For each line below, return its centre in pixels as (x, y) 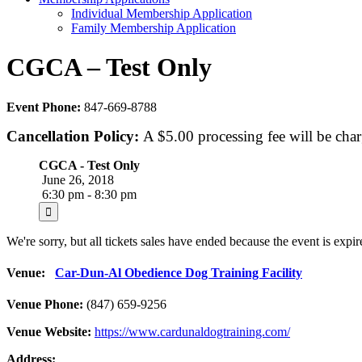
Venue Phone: (45, 305)
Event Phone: (45, 107)
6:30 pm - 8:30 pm (88, 194)
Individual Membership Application (162, 13)
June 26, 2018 (76, 179)
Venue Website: (49, 332)
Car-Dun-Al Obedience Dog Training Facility (179, 273)
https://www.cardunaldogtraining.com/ (192, 332)
